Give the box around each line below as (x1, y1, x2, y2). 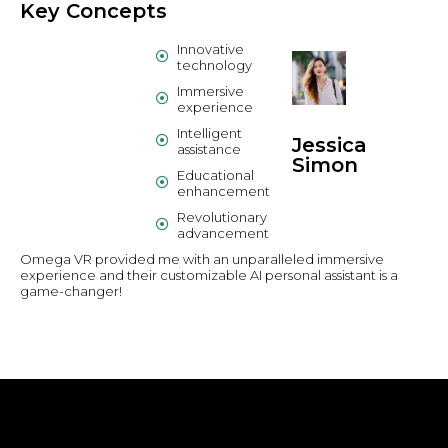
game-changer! (20, 282, 122, 299)
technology (177, 56, 253, 73)
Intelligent (177, 124, 243, 141)
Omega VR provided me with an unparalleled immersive (20, 250, 384, 267)
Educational (177, 166, 255, 183)
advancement (177, 224, 270, 241)
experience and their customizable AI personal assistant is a (20, 266, 398, 283)
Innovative (177, 40, 245, 57)
